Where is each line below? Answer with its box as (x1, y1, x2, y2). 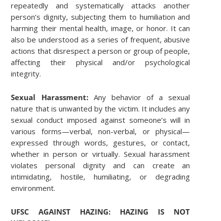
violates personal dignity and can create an (11, 160, 190, 171)
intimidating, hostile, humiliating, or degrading (11, 172, 190, 182)
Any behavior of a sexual (88, 92, 190, 103)
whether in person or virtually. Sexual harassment (11, 149, 190, 159)
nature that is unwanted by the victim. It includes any (11, 104, 190, 114)
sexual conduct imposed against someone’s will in (11, 115, 190, 125)
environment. (11, 183, 56, 193)
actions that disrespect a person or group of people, (11, 46, 190, 56)
